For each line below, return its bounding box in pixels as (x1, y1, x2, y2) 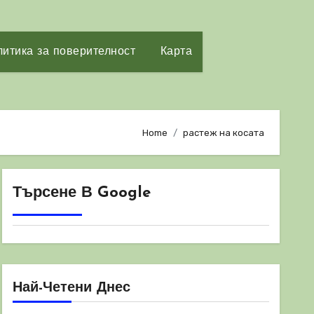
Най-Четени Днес (13, 281, 130, 295)
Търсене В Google (13, 185, 151, 201)
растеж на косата (183, 127, 264, 138)
